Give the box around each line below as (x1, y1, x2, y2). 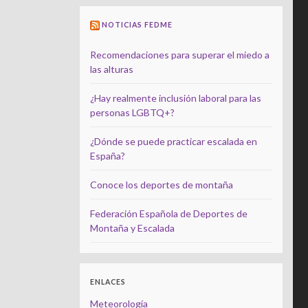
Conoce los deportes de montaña (90, 179, 233, 191)
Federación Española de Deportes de (90, 208, 247, 220)
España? (90, 150, 125, 162)
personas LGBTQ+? (90, 107, 175, 119)
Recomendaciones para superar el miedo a (90, 49, 269, 61)
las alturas (90, 63, 133, 76)
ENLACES (90, 278, 126, 287)
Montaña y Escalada (90, 222, 175, 234)
